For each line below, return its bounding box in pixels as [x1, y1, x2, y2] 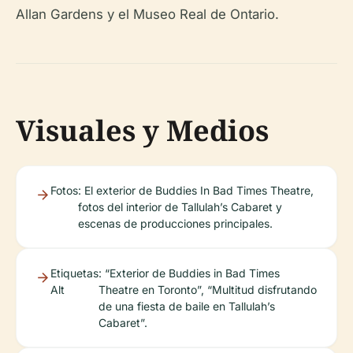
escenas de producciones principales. [78, 217, 273, 231]
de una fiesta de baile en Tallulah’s [98, 299, 275, 314]
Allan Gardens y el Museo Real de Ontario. [16, 6, 279, 23]
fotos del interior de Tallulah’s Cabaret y [78, 200, 282, 214]
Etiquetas [50, 266, 98, 281]
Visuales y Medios [16, 111, 269, 150]
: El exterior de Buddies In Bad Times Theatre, [78, 184, 314, 198]
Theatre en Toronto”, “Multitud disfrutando [98, 283, 317, 297]
